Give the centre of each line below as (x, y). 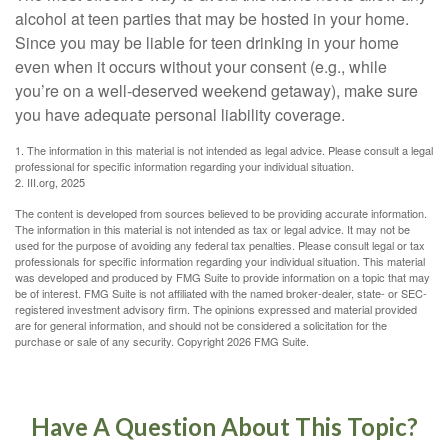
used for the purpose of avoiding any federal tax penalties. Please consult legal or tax (220, 245)
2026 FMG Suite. (268, 341)
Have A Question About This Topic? (224, 426)
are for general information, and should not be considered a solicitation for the (201, 325)
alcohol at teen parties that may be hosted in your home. (212, 18)
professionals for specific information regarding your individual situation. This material (220, 261)
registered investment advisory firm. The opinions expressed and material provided (216, 309)
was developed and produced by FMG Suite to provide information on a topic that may (222, 277)
